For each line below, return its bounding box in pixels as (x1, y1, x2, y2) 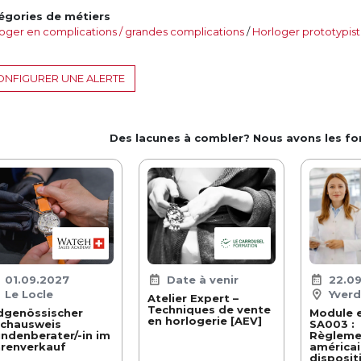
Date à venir (166, 272, 239, 286)
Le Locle (4, 287, 53, 301)
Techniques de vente (147, 302, 271, 316)
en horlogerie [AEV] (147, 313, 262, 327)
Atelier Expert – (147, 291, 239, 305)
